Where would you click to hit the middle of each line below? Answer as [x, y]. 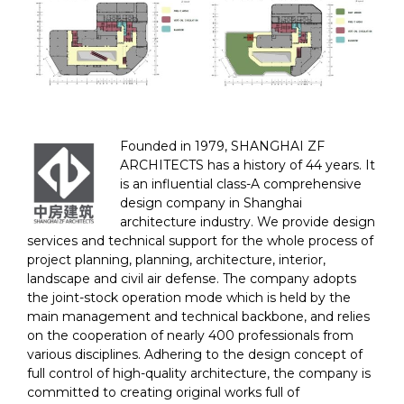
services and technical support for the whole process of [200, 240]
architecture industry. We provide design [248, 221]
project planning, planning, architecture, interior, [176, 259]
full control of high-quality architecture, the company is [199, 373]
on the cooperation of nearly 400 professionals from [190, 335]
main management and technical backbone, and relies [198, 316]
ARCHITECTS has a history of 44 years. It [248, 165]
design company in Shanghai [211, 202]
